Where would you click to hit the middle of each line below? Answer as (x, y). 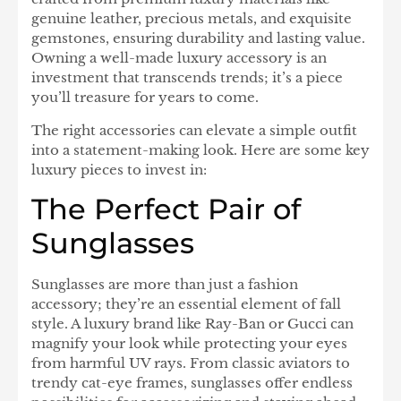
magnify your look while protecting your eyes (189, 343)
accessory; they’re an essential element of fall (186, 303)
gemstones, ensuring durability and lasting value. (198, 38)
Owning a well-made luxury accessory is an (179, 58)
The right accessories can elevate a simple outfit (194, 130)
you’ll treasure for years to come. (145, 98)
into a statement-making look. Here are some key (200, 149)
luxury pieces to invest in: (119, 169)
